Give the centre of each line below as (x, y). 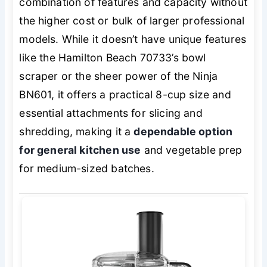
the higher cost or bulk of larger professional (132, 20)
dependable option (183, 131)
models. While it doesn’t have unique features (133, 39)
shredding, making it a (77, 131)
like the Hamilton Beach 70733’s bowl (113, 57)
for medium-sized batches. (87, 168)
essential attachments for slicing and (111, 113)
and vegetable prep (192, 150)
